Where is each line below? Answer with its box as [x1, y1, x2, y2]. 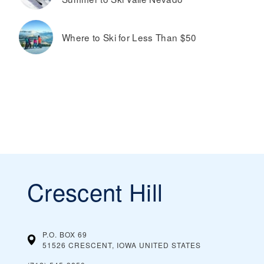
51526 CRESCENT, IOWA [42, 240, 137, 250]
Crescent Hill [27, 174, 163, 209]
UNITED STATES [139, 240, 201, 250]
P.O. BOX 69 [42, 229, 87, 240]
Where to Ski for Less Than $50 [62, 31, 197, 44]
